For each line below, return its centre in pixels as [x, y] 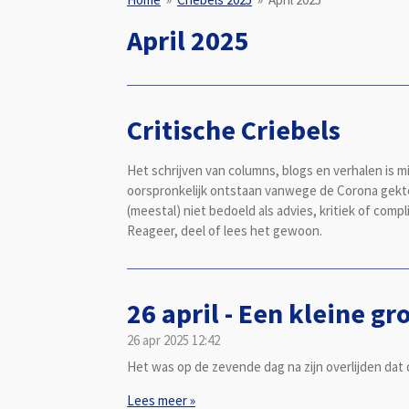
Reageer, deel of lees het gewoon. [225, 230]
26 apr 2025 [158, 340]
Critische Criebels [234, 129]
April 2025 [188, 40]
